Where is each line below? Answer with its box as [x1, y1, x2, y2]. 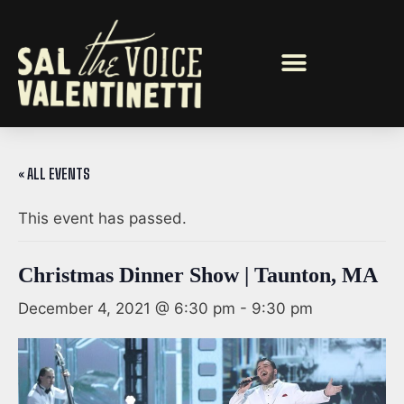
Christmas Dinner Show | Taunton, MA [18, 262, 378, 287]
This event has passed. [18, 208, 187, 227]
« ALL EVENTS [18, 164, 90, 182]
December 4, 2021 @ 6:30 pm [18, 298, 235, 317]
